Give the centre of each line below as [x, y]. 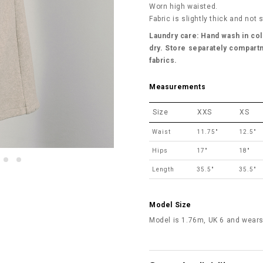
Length [163, 169]
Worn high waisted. [183, 6]
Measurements [178, 87]
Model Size [170, 205]
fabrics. [163, 60]
